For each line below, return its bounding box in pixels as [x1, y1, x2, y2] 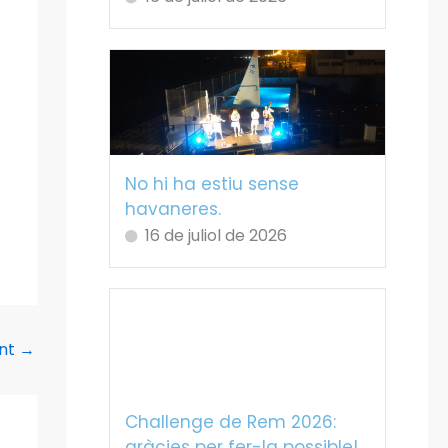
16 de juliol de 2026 [144, 223, 287, 247]
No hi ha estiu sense [124, 171, 299, 196]
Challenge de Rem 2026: [124, 410, 336, 435]
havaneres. [124, 196, 221, 221]
